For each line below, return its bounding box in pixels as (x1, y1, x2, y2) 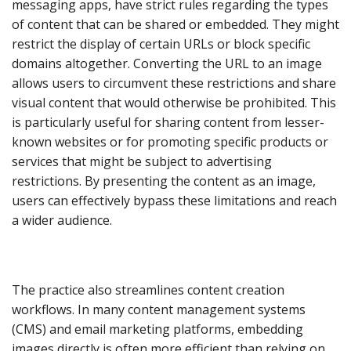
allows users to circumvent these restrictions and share (12, 74, 336, 92)
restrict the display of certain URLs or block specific (12, 34, 310, 52)
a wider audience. (12, 211, 112, 229)
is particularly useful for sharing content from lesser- (12, 113, 324, 131)
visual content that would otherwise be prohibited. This (12, 93, 336, 111)
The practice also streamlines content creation (12, 280, 284, 299)
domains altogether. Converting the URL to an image (12, 54, 322, 72)
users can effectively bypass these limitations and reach (12, 191, 337, 209)
